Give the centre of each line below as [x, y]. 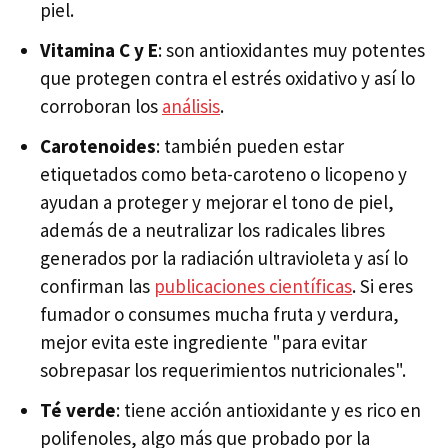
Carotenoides [98, 146]
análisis [191, 106]
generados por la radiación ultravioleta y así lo [224, 258]
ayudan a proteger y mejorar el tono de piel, [217, 202]
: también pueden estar [250, 146]
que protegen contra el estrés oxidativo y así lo [227, 78]
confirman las [97, 286]
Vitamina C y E [99, 50]
